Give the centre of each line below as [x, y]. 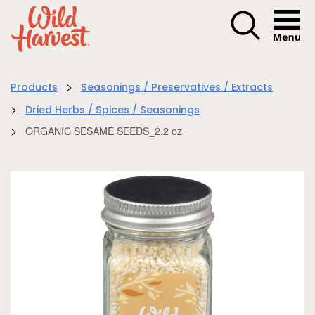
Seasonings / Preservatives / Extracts [177, 89]
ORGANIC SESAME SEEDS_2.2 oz [104, 130]
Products [34, 89]
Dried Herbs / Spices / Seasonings [112, 110]
